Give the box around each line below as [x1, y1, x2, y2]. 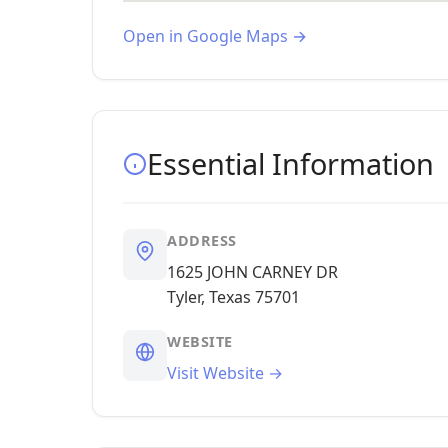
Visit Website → [167, 362, 283, 384]
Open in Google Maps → [123, 25, 307, 47]
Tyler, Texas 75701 [167, 286, 300, 308]
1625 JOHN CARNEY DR [167, 261, 338, 283]
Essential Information [147, 144, 434, 183]
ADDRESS [167, 231, 237, 250]
